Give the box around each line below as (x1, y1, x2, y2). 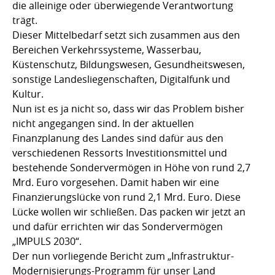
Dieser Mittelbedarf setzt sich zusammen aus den (12, 28, 240, 42)
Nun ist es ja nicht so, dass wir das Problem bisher (12, 101, 244, 115)
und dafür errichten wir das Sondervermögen (12, 219, 223, 233)
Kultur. (12, 87, 44, 101)
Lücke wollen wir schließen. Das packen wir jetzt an (12, 204, 246, 219)
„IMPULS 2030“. (12, 234, 84, 248)
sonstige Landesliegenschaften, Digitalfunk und (12, 72, 230, 86)
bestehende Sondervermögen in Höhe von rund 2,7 (12, 160, 250, 174)
